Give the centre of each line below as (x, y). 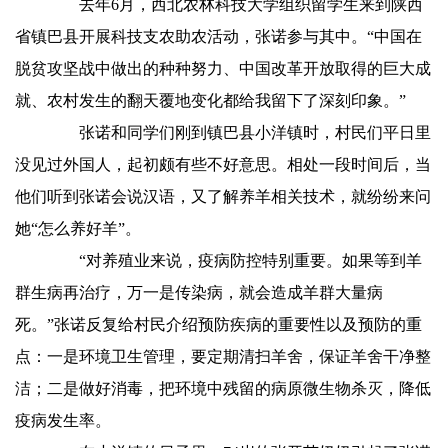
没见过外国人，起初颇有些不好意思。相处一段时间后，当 (223, 164)
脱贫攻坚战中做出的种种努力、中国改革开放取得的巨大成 (223, 68)
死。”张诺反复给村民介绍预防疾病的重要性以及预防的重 (218, 324)
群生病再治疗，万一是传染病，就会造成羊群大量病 (199, 292)
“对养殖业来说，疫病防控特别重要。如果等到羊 (234, 260)
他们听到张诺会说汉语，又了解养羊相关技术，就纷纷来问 (223, 196)
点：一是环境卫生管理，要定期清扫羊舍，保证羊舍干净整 (223, 356)
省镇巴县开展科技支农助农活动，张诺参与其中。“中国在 (218, 36)
